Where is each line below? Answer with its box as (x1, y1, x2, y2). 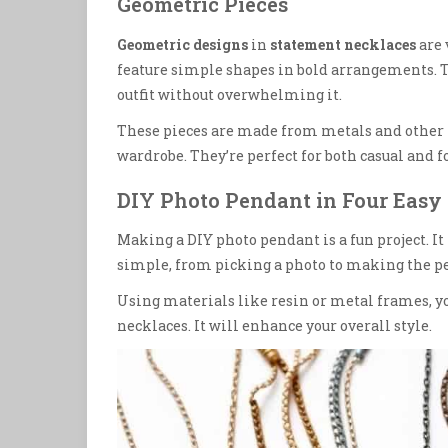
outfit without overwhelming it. (117, 84, 342, 104)
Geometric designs (117, 34, 248, 54)
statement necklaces (270, 34, 416, 54)
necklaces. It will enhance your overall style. (117, 316, 432, 336)
